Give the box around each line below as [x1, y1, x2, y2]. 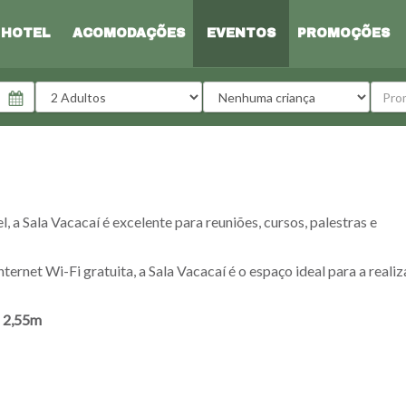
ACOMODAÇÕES [72, 26, 185, 40]
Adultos [34, 82, 80, 97]
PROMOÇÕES [297, 26, 390, 40]
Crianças [202, 82, 251, 97]
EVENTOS [207, 26, 275, 40]
